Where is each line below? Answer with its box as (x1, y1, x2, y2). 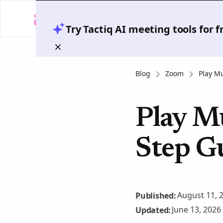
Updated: (135, 204, 171, 216)
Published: (135, 190, 176, 201)
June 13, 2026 (172, 204, 222, 215)
